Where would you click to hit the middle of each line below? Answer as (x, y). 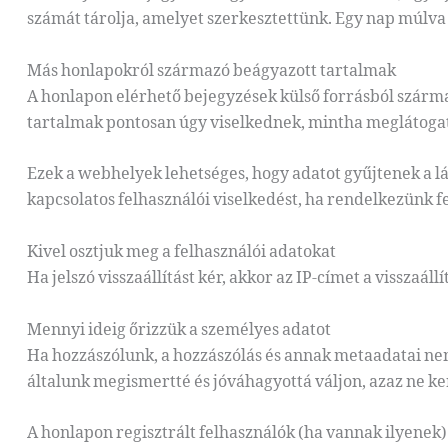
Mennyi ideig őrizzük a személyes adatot (179, 328)
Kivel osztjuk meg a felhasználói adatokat (181, 250)
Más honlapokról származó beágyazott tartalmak (211, 69)
